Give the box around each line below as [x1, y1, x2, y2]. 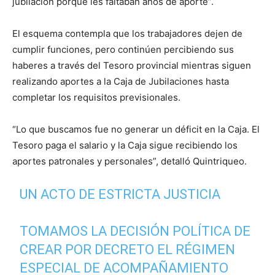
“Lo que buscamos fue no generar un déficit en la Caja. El [12, 123, 260, 135]
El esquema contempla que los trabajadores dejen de [12, 27, 242, 39]
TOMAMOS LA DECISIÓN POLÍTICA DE [20, 223, 251, 239]
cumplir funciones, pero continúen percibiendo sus [12, 43, 234, 55]
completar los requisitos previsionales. [12, 91, 180, 103]
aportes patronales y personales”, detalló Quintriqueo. [12, 155, 247, 167]
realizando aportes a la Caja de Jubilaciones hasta [12, 75, 229, 87]
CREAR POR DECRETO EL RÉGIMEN [20, 241, 236, 257]
